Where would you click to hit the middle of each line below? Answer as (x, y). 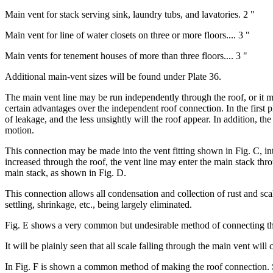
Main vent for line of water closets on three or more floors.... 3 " (127, 35)
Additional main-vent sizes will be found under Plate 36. (113, 76)
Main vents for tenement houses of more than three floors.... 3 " (126, 55)
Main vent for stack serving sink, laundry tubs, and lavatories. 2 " (130, 14)
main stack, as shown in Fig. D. (66, 172)
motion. (19, 130)
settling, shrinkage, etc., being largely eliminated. (98, 204)
